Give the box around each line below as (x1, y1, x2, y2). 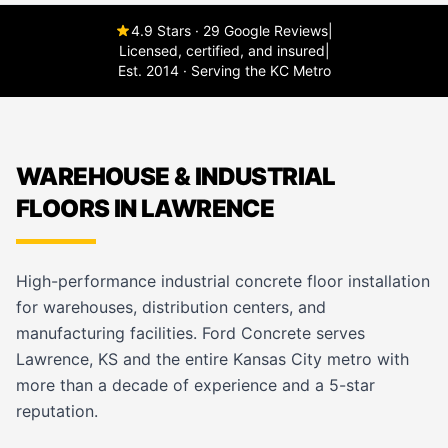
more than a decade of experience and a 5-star (16, 375, 375, 395)
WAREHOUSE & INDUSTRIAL (16, 162, 336, 191)
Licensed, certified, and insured (118, 42, 325, 59)
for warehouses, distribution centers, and (16, 297, 326, 317)
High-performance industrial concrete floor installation (16, 271, 430, 291)
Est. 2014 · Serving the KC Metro (117, 62, 331, 79)
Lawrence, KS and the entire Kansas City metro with (16, 349, 409, 369)
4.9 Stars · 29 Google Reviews (131, 22, 328, 39)
